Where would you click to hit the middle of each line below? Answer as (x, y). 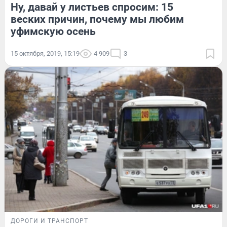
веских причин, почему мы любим (97, 19)
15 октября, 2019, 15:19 (45, 53)
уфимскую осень (53, 31)
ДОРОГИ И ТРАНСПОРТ (49, 221)
